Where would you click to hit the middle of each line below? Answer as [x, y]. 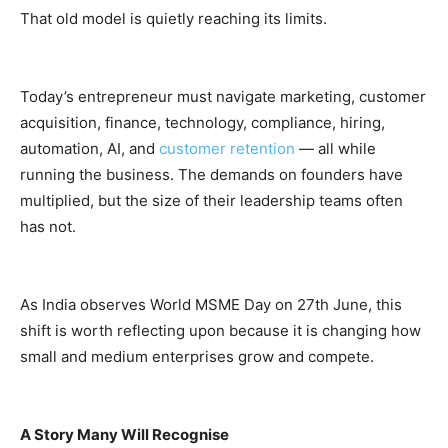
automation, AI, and [89, 148]
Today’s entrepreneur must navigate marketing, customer [223, 96]
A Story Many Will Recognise [124, 434]
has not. [48, 226]
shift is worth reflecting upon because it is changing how [220, 330]
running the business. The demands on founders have [211, 174]
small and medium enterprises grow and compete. [197, 356]
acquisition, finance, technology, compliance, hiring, [202, 122]
